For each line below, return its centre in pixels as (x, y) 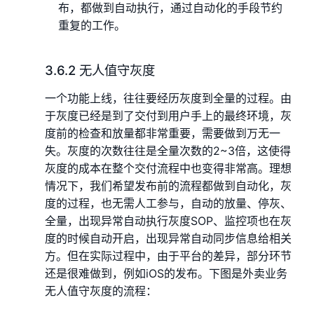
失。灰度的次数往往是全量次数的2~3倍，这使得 (168, 150)
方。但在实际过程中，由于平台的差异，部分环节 (168, 255)
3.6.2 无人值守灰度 (100, 70)
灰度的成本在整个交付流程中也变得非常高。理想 (168, 168)
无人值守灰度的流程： (101, 291)
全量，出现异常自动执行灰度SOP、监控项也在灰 (168, 220)
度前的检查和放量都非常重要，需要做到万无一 (163, 133)
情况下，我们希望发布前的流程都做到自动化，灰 (168, 185)
